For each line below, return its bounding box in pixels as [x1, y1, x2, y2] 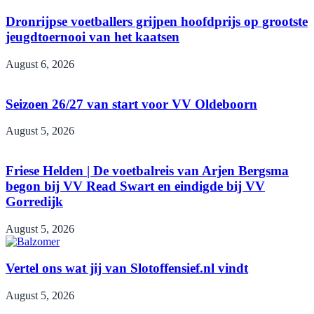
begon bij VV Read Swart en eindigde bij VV [6, 178, 265, 193]
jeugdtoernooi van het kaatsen [6, 29, 179, 45]
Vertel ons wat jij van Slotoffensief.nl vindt [6, 261, 248, 276]
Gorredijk [6, 193, 63, 209]
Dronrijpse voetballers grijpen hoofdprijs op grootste [6, 14, 308, 29]
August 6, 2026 [6, 57, 74, 70]
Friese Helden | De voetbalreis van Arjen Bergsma [6, 163, 289, 178]
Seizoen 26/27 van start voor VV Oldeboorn [6, 96, 257, 111]
